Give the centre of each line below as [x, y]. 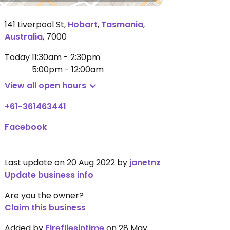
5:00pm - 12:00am [68, 70]
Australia [24, 37]
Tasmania [122, 24]
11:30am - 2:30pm [66, 57]
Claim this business [45, 208]
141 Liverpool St [34, 24]
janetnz [145, 162]
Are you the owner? [44, 195]
